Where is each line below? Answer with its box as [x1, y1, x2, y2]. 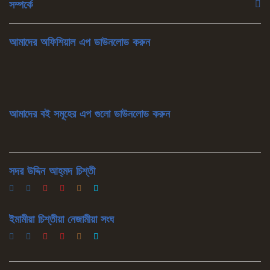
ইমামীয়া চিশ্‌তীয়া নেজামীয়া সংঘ [9, 212, 114, 225]
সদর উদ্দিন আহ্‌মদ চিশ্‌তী [9, 164, 95, 177]
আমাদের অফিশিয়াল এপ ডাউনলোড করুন [9, 35, 150, 48]
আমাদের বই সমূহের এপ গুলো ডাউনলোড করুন [9, 107, 170, 121]
